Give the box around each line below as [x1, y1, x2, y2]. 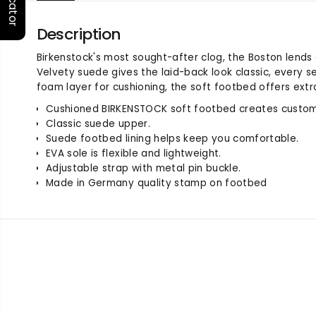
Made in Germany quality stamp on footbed [46, 176, 267, 190]
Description [36, 23, 121, 45]
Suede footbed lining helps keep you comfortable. [46, 132, 299, 145]
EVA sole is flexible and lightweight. [46, 147, 221, 160]
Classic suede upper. [46, 117, 150, 130]
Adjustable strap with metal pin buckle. [46, 162, 241, 175]
